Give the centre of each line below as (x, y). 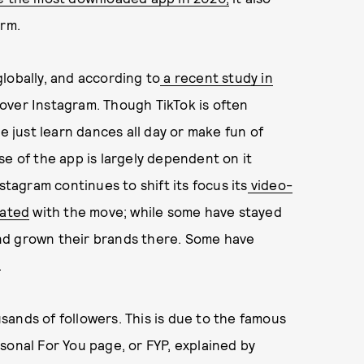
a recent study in (217, 77)
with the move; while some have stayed (156, 211)
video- (270, 184)
